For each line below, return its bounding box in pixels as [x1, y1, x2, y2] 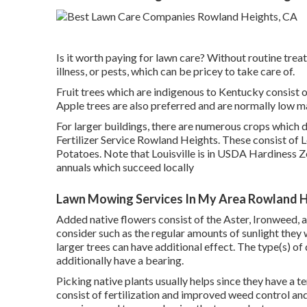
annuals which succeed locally [56, 160, 194, 173]
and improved [160, 287, 228, 301]
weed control [228, 287, 290, 301]
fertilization [104, 287, 160, 301]
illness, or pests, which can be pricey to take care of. [56, 64, 295, 77]
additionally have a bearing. [56, 253, 184, 267]
